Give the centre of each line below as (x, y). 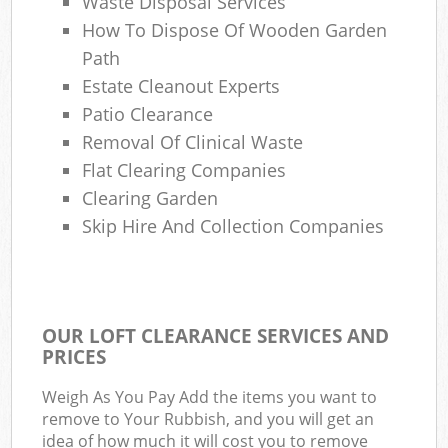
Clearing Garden (150, 197)
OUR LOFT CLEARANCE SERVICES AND (216, 335)
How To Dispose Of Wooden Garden (235, 29)
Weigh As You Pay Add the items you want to (210, 396)
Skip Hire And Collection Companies (233, 225)
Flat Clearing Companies (184, 169)
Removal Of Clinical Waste (193, 141)
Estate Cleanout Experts (181, 85)
